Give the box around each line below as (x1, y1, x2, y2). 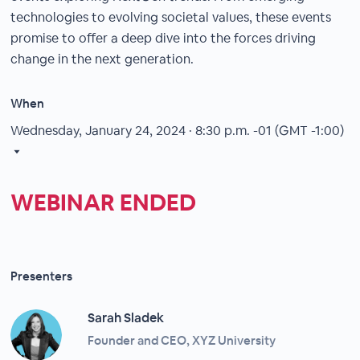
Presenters (10, 268, 73, 284)
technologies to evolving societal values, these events (10, 9, 332, 26)
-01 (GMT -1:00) (253, 122, 345, 139)
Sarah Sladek (88, 309, 165, 326)
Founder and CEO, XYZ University (88, 333, 276, 348)
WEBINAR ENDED (10, 188, 197, 217)
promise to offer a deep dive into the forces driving (10, 30, 317, 47)
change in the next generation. (10, 51, 194, 67)
